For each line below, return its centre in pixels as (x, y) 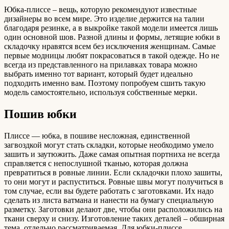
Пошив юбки (40, 114)
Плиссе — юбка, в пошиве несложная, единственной (97, 136)
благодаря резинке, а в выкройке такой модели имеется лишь (111, 28)
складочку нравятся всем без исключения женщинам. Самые (110, 47)
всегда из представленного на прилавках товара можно (101, 65)
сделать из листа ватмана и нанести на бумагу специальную (109, 200)
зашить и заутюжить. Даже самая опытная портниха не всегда (112, 154)
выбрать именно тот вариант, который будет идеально (98, 74)
